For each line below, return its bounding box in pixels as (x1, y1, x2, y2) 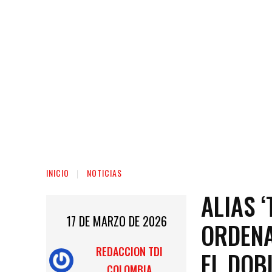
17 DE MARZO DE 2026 (66, 212, 167, 231)
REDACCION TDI (96, 243, 163, 260)
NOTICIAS (87, 166, 122, 179)
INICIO (46, 166, 69, 179)
